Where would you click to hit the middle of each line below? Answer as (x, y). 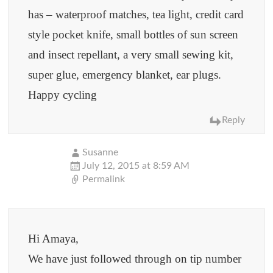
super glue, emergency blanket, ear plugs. (125, 75)
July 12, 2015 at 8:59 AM (136, 166)
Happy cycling (63, 95)
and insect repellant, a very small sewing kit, (131, 55)
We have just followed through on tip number (135, 259)
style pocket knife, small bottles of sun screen (133, 35)
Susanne (101, 153)
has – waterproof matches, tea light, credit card (136, 15)
